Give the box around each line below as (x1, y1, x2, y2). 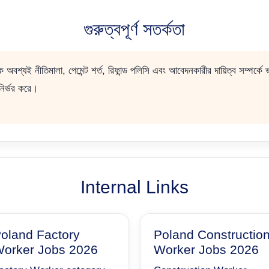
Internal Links (80, 177, 189, 197)
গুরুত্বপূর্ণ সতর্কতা (84, 19, 185, 39)
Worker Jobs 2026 (154, 242, 259, 256)
